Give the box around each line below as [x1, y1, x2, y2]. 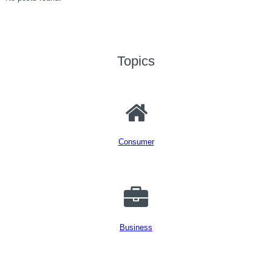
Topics [117, 53, 155, 69]
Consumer [118, 137, 154, 146]
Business [120, 223, 152, 232]
